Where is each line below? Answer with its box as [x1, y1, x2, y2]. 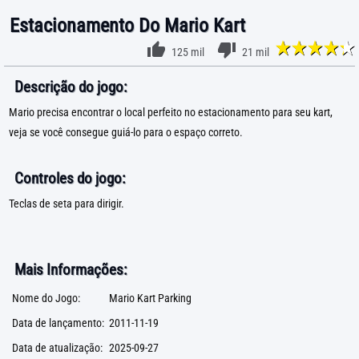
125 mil [171, 46, 204, 59]
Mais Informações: [14, 260, 127, 279]
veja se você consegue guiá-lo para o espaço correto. [9, 126, 243, 139]
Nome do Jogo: [12, 292, 80, 305]
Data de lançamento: [12, 317, 104, 330]
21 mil [241, 46, 269, 59]
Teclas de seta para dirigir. [9, 197, 124, 211]
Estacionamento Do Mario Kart [10, 14, 245, 37]
